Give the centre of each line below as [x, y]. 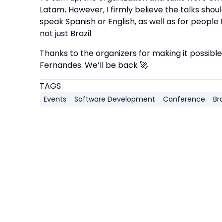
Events [55, 99]
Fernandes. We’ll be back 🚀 [94, 65]
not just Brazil [65, 33]
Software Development [115, 99]
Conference [184, 99]
